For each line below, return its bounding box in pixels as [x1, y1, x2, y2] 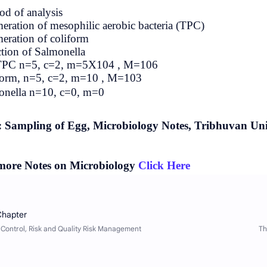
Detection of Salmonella [92, 45, 202, 58]
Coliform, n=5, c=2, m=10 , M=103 [92, 72, 259, 84]
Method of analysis [92, 6, 179, 18]
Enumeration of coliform [92, 32, 206, 45]
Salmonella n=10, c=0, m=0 [92, 86, 221, 98]
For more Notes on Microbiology [92, 159, 255, 172]
